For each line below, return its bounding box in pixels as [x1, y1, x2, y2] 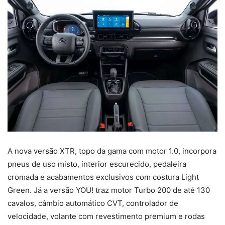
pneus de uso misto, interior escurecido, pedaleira [8, 159, 186, 169]
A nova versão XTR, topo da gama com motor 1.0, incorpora [8, 146, 216, 156]
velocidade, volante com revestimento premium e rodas [8, 211, 205, 221]
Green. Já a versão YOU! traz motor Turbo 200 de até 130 [8, 185, 210, 195]
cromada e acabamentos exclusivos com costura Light [8, 172, 199, 182]
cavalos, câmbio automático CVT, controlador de [8, 198, 178, 208]
